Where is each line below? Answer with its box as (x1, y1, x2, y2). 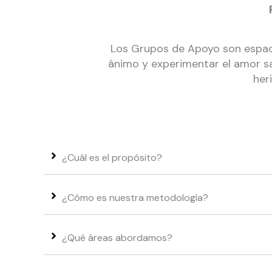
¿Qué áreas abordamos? (62, 231, 172, 244)
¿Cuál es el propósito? (62, 151, 162, 164)
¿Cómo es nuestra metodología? (62, 191, 208, 204)
